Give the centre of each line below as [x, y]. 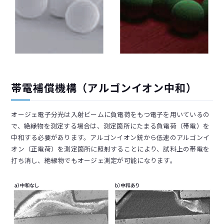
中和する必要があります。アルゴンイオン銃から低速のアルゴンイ [110, 137]
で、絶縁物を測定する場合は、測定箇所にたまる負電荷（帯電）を [110, 126]
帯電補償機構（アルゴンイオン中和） [104, 87]
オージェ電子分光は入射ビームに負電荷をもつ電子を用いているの [110, 114]
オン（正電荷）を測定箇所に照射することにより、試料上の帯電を [110, 149]
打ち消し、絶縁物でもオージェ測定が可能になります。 [94, 160]
